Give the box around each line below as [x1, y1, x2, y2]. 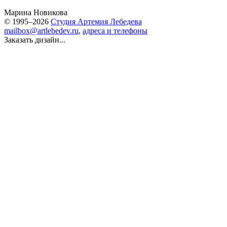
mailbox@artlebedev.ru [4, 26, 79, 35]
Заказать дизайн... [4, 35, 65, 44]
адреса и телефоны [83, 26, 147, 35]
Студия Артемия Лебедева [51, 17, 142, 26]
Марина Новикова [4, 8, 67, 17]
